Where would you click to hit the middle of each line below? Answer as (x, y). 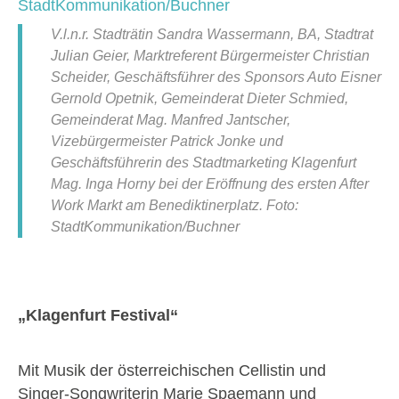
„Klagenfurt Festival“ (98, 316)
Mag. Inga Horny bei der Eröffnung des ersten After (210, 184)
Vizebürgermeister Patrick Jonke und (167, 142)
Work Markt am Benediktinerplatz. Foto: (175, 206)
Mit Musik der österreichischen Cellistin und (172, 370)
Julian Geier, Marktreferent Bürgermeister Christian (210, 56)
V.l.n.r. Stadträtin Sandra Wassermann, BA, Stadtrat (212, 35)
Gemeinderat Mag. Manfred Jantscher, (171, 120)
